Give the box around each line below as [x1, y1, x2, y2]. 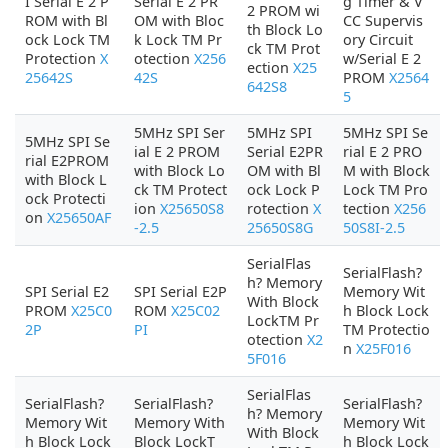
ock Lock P [247, 180, 320, 199]
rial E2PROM [25, 151, 109, 170]
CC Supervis [343, 11, 423, 30]
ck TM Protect [134, 180, 227, 199]
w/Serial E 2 [343, 49, 421, 68]
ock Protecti [25, 189, 106, 208]
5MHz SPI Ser [134, 123, 225, 142]
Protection [25, 49, 100, 68]
